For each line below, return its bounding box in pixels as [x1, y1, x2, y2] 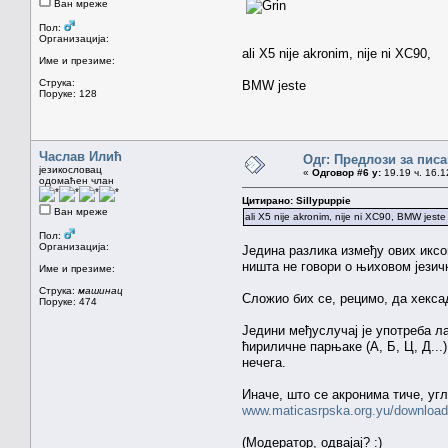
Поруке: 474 [39, 295, 97, 307]
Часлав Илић [39, 148, 122, 164]
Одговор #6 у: [312, 166, 381, 178]
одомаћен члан [39, 174, 114, 186]
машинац [78, 284, 123, 296]
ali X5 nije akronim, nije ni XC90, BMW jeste [245, 210, 446, 222]
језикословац [39, 163, 102, 175]
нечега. [242, 354, 286, 370]
